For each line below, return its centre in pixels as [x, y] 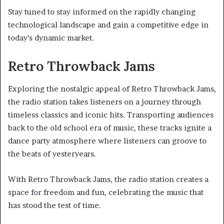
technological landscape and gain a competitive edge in [108, 25]
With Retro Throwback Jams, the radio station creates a [108, 179]
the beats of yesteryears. [52, 153]
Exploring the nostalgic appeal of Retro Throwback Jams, [112, 88]
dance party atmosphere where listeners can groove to [107, 140]
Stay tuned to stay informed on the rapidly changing [102, 12]
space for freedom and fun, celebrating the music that [106, 192]
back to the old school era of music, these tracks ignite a [110, 127]
